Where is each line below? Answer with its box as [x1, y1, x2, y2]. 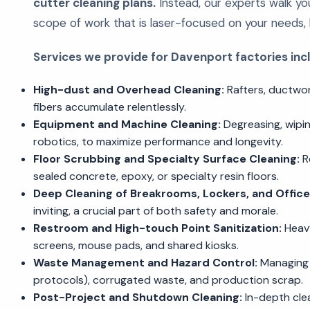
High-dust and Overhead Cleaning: [33, 82, 224, 97]
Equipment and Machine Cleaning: [33, 117, 221, 131]
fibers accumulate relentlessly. [33, 100, 186, 114]
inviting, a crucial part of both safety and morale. [33, 203, 278, 218]
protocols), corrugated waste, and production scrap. [33, 273, 303, 287]
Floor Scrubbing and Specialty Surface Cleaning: [33, 152, 300, 166]
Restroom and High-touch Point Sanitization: [33, 221, 282, 235]
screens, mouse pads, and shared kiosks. [33, 238, 239, 253]
